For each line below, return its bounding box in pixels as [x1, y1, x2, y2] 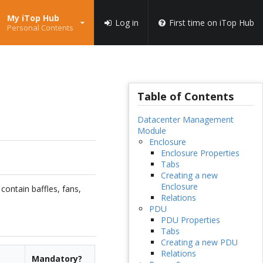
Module [137, 125, 166, 137]
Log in [114, 16, 139, 28]
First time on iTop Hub [169, 16, 254, 28]
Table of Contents [137, 89, 234, 104]
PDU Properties [160, 214, 220, 226]
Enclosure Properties [160, 147, 240, 159]
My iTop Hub [6, 12, 59, 23]
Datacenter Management [137, 114, 234, 126]
